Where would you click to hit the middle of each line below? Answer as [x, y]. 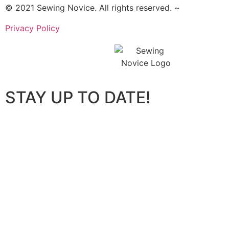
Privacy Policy [32, 28]
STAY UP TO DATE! [78, 97]
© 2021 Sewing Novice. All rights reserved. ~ [93, 8]
